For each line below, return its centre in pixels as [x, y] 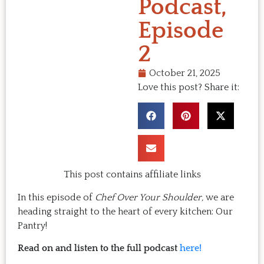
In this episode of [56, 197]
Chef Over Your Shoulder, [150, 197]
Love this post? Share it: [189, 87]
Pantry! [32, 225]
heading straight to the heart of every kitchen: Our [125, 211]
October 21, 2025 [185, 73]
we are [220, 197]
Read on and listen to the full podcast [99, 248]
